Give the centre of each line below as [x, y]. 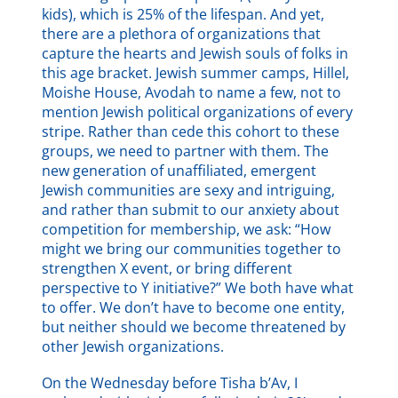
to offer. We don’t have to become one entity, [194, 307]
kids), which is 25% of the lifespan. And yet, [183, 14]
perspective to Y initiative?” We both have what [198, 287]
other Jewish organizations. [133, 346]
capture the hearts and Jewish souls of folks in [195, 53]
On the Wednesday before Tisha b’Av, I [170, 382]
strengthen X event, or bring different [167, 268]
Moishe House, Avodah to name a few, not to [192, 92]
